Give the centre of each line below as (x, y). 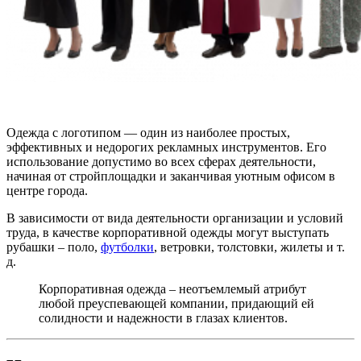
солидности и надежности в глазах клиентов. (163, 318)
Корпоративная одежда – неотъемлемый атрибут (172, 289)
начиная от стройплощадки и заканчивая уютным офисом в (171, 176)
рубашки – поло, (54, 247)
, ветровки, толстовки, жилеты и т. (249, 247)
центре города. (47, 191)
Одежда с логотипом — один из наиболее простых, (148, 133)
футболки (127, 247)
